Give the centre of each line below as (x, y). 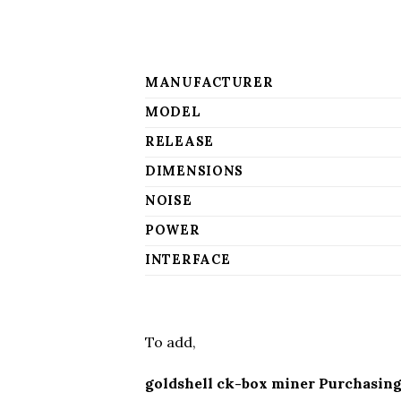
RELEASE (180, 142)
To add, (171, 342)
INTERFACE (188, 260)
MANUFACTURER (209, 83)
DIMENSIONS (195, 171)
